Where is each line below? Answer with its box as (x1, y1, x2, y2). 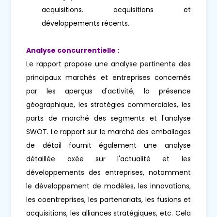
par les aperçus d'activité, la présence (26, 86, 191, 96)
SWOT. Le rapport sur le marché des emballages (26, 126, 191, 137)
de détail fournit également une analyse (26, 140, 191, 150)
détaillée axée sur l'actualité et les (26, 154, 191, 164)
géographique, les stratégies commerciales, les (26, 99, 191, 109)
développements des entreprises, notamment (26, 167, 191, 177)
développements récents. (42, 18, 130, 28)
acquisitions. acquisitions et (42, 4, 191, 15)
